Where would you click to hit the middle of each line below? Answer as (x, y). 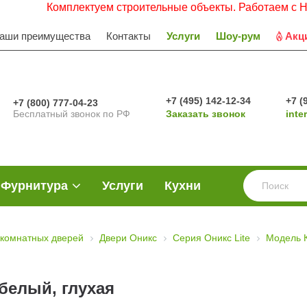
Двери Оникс (128, 238)
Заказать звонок (205, 114)
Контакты (128, 36)
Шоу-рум (238, 36)
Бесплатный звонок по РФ (72, 114)
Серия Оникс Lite (211, 238)
